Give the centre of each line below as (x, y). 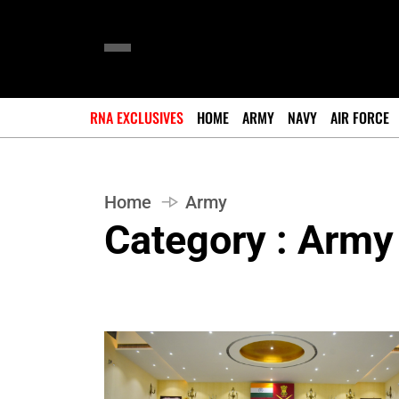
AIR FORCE (360, 118)
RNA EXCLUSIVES (137, 118)
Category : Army (249, 240)
